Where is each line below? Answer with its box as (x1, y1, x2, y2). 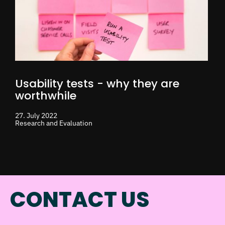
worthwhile (15, 87, 76, 103)
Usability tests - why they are (15, 75, 179, 91)
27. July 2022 (15, 110, 57, 120)
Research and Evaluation (15, 118, 92, 128)
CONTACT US (10, 184, 149, 214)
